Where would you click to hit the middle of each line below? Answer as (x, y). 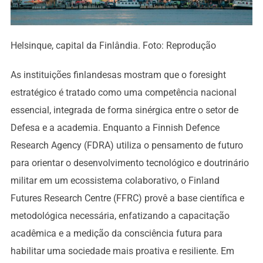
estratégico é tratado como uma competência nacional (123, 92)
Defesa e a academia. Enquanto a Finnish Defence (115, 127)
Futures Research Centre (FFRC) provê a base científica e (127, 198)
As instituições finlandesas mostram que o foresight (118, 75)
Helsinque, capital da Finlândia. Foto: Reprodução (113, 45)
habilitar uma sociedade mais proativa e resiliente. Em (122, 251)
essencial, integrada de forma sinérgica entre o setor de (124, 110)
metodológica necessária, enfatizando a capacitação (120, 215)
